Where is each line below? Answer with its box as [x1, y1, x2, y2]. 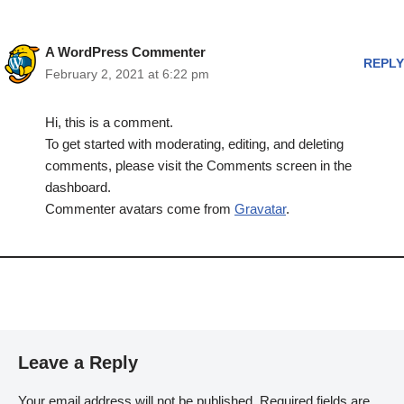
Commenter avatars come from [45, 201, 234, 216]
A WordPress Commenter [45, 44, 206, 60]
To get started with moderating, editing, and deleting [45, 136, 344, 151]
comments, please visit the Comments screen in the [45, 158, 352, 173]
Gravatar [234, 201, 286, 216]
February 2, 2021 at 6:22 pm [45, 68, 209, 81]
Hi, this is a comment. [45, 115, 173, 130]
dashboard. [45, 179, 111, 195]
